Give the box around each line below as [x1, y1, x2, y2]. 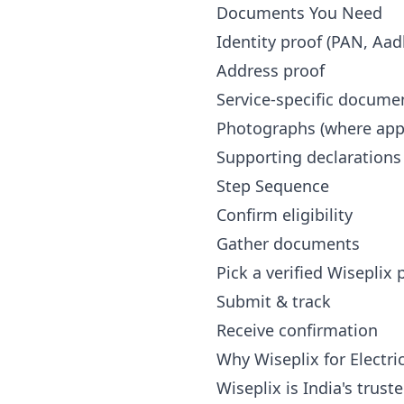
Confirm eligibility [216, 204, 353, 225]
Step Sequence [216, 175, 329, 197]
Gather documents [216, 233, 360, 254]
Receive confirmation [216, 319, 378, 341]
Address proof [216, 60, 325, 81]
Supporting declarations [216, 146, 401, 168]
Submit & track [216, 290, 331, 312]
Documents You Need [216, 2, 382, 23]
